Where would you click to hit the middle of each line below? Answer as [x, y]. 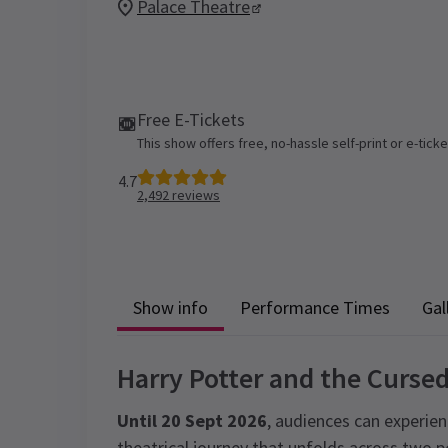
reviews [194, 195]
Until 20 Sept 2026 [192, 420]
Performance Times [315, 307]
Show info [170, 307]
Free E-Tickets [191, 119]
